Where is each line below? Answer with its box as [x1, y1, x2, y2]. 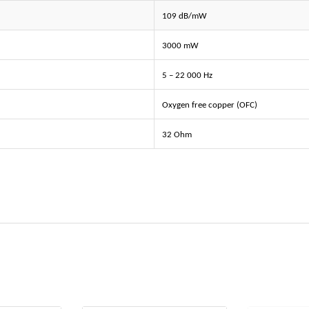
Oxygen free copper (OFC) [161, 101, 257, 110]
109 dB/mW [161, 12, 207, 21]
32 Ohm [161, 130, 192, 140]
